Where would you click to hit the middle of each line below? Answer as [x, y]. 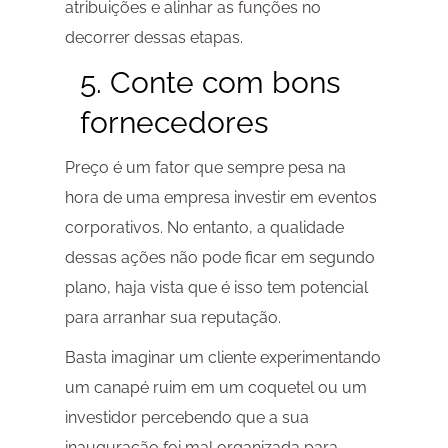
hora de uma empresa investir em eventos [220, 198]
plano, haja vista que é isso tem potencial [216, 288]
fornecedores [173, 123]
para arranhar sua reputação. [172, 318]
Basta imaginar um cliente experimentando [222, 358]
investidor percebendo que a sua [186, 418]
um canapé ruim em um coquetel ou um [215, 388]
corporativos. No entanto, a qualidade [204, 228]
